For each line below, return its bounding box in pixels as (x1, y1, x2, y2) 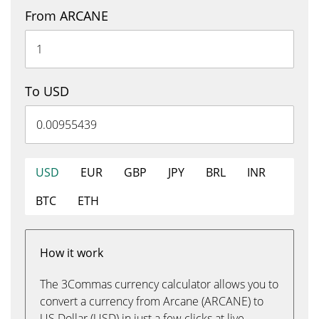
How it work (40, 245, 103, 261)
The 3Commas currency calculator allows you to (40, 276, 278, 292)
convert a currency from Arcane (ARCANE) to (40, 293, 263, 309)
